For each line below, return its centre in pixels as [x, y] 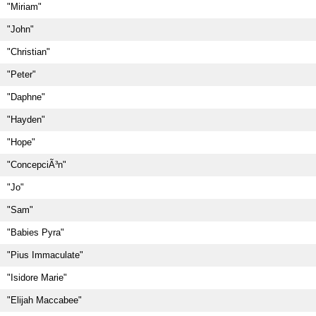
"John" [20, 29]
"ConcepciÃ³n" [37, 165]
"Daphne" [26, 97]
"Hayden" [26, 120]
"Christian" [29, 52]
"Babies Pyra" [36, 232]
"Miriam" [24, 7]
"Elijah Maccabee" [44, 300]
